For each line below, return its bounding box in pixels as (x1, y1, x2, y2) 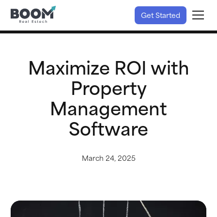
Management (50, 93, 167, 122)
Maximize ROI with (28, 52, 189, 81)
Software (69, 113, 148, 142)
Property (70, 73, 147, 101)
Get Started (141, 9, 181, 21)
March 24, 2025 (81, 152, 136, 163)
